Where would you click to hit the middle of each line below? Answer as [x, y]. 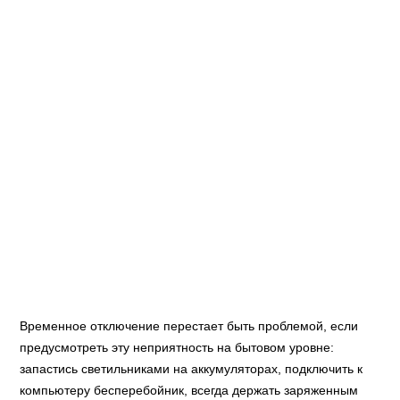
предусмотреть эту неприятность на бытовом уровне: [177, 347]
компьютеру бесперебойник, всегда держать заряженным [189, 390]
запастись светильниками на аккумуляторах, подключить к [192, 369]
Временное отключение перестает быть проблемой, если [189, 326]
